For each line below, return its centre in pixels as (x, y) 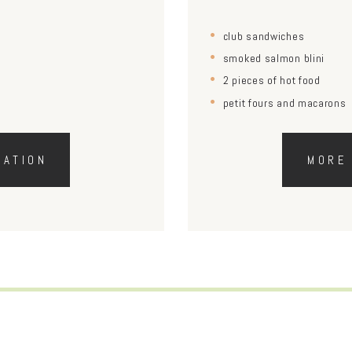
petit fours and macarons (284, 103)
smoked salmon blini (274, 59)
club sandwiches (264, 36)
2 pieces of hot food (271, 81)
